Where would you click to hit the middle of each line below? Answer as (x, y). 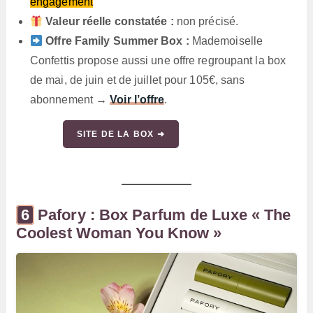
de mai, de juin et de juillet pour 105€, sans (137, 80)
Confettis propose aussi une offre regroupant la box (158, 61)
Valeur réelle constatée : (110, 22)
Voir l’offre (137, 100)
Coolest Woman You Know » (119, 233)
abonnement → (70, 100)
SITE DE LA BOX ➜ (121, 134)
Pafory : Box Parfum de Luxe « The (165, 215)
